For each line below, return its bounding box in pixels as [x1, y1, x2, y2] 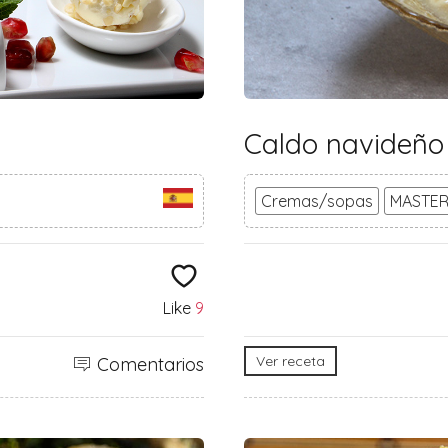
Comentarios [97, 353, 204, 377]
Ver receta [256, 352, 325, 371]
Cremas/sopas [261, 191, 373, 212]
